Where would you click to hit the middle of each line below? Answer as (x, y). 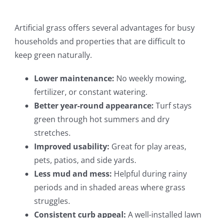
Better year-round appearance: (94, 106)
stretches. (52, 133)
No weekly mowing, (150, 79)
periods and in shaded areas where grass (109, 188)
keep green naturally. (53, 55)
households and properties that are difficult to (100, 42)
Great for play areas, (148, 147)
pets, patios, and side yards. (85, 160)
